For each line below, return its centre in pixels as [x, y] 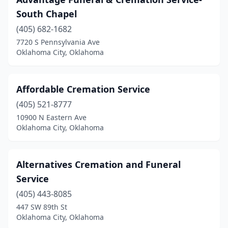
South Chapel [47, 14]
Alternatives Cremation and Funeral [98, 164]
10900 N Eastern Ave [51, 117]
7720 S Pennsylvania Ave [58, 42]
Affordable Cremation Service [83, 89]
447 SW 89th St [42, 207]
